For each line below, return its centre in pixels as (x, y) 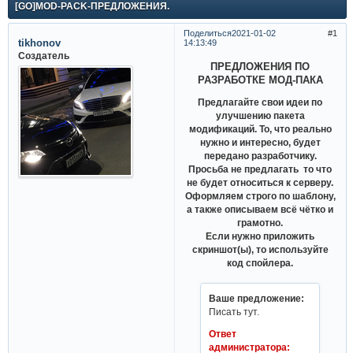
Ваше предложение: (257, 298)
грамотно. (260, 223)
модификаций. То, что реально (260, 129)
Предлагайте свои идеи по (260, 102)
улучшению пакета (260, 116)
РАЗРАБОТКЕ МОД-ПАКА (260, 80)
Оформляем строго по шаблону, (260, 196)
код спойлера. (260, 263)
